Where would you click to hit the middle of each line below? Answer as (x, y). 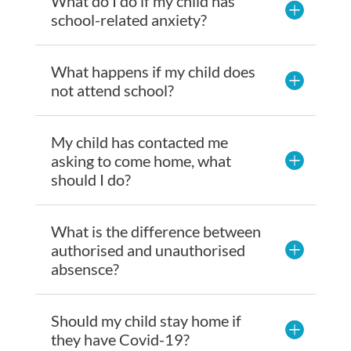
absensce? (85, 268)
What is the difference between (156, 231)
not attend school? (112, 90)
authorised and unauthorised (148, 250)
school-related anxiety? (128, 19)
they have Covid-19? (120, 339)
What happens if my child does (153, 71)
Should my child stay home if (146, 320)
